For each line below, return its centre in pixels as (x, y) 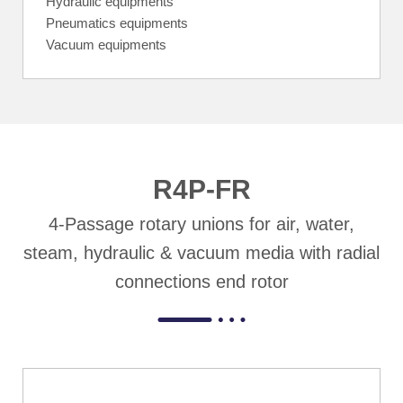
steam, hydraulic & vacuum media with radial (201, 252)
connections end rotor (201, 281)
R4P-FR (201, 189)
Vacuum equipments (106, 44)
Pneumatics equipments (117, 22)
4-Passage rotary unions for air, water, (201, 224)
